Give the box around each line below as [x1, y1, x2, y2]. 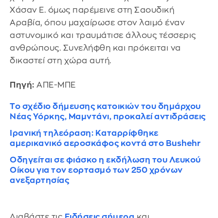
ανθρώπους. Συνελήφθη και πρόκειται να [10, 44, 181, 53]
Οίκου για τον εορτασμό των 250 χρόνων [10, 166, 183, 175]
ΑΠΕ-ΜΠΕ [34, 81, 76, 90]
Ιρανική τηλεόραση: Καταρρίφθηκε [10, 129, 159, 138]
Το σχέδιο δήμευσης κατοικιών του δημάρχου [10, 102, 201, 111]
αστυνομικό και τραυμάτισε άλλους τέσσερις [10, 31, 196, 40]
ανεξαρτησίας [10, 176, 69, 185]
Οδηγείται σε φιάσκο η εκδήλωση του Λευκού [10, 156, 201, 164]
